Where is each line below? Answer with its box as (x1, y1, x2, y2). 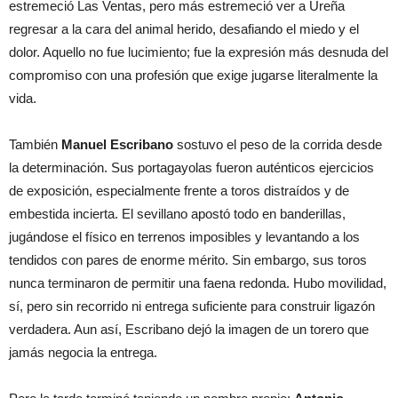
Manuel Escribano (61, 136, 173, 152)
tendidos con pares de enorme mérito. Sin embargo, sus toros (9, 251, 367, 267)
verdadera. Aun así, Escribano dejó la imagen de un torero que (9, 321, 369, 337)
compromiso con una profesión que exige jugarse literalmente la (9, 67, 378, 83)
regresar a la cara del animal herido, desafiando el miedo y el (9, 20, 359, 36)
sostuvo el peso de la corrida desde (173, 136, 382, 152)
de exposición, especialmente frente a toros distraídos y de (9, 182, 349, 198)
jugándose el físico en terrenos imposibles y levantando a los (9, 228, 360, 244)
